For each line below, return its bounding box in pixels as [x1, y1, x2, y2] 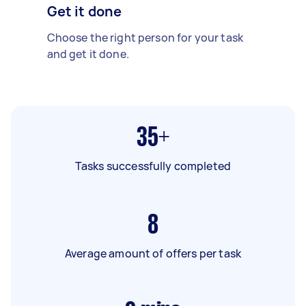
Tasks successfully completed [74, 158, 232, 173]
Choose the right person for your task [46, 29, 244, 45]
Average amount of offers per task [65, 245, 241, 261]
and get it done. [46, 46, 129, 61]
